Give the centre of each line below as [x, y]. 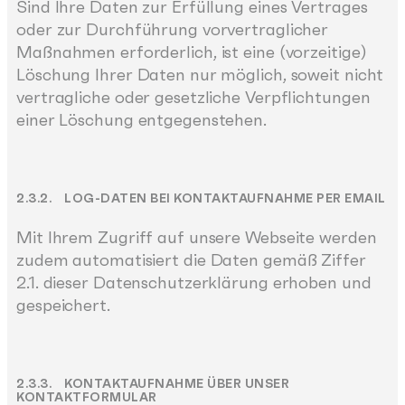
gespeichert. [63, 306]
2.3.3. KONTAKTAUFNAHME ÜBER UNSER [153, 384]
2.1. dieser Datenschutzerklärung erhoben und [194, 283]
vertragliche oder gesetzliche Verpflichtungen [193, 97]
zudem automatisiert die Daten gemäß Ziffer [191, 260]
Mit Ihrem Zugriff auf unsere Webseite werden [197, 238]
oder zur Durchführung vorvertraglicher [173, 29]
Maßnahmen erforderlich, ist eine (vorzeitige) [192, 52]
